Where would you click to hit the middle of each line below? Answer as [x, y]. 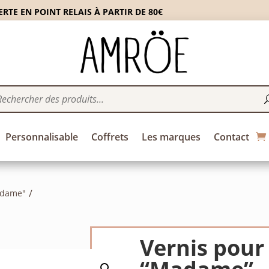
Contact [231, 137]
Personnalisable [41, 137]
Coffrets [110, 137]
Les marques [171, 137]
